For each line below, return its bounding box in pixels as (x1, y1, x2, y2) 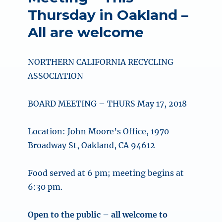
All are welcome (28, 24, 144, 41)
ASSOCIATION (28, 71, 84, 81)
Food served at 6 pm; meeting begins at (28, 168, 184, 178)
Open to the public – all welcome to (28, 210, 168, 220)
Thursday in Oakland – (28, 6, 189, 24)
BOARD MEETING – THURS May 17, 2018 (28, 99, 187, 109)
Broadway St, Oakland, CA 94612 (28, 140, 156, 151)
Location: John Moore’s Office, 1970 (28, 126, 169, 137)
